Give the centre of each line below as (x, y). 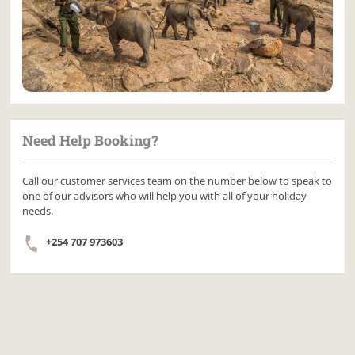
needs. (38, 211)
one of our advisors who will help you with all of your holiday (165, 196)
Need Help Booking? (91, 141)
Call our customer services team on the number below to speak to (177, 181)
